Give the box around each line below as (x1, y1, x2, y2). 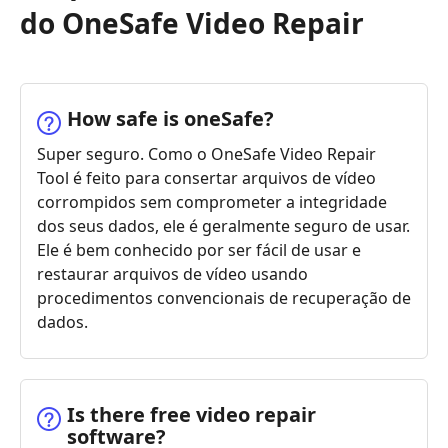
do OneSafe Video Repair (20, 4, 364, 43)
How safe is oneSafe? (67, 105, 274, 133)
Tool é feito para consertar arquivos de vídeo (37, 167, 376, 190)
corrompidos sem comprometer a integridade (37, 191, 387, 214)
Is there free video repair (67, 401, 316, 429)
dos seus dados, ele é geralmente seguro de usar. (37, 215, 410, 238)
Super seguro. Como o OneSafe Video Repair (37, 143, 376, 166)
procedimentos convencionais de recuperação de (37, 287, 411, 310)
